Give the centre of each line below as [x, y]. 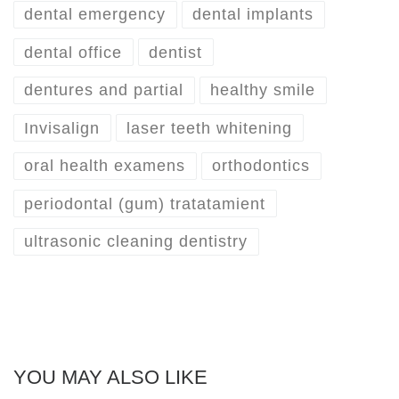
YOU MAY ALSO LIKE [110, 378]
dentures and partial [104, 90]
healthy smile [263, 90]
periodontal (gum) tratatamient [145, 204]
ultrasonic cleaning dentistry [136, 242]
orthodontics [261, 166]
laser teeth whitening [210, 128]
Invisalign [62, 128]
